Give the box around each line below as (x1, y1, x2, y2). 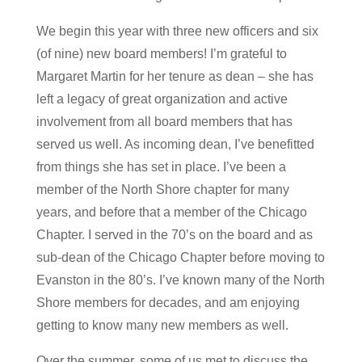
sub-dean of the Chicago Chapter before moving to (36, 250, 325, 264)
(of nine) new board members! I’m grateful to (36, 47, 287, 61)
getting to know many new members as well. (36, 318, 288, 332)
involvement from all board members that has (36, 115, 293, 128)
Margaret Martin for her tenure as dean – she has (36, 69, 314, 83)
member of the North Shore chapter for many (36, 183, 289, 196)
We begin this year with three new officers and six (36, 24, 318, 38)
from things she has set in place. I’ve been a (36, 160, 286, 174)
